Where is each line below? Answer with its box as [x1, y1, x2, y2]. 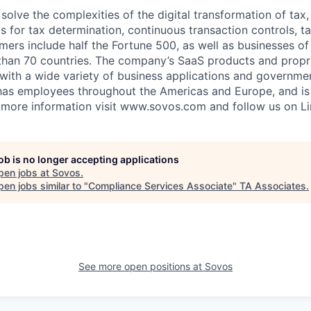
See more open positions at [78, 260, 205, 272]
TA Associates [239, 180, 306, 192]
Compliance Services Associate [88, 180, 233, 192]
